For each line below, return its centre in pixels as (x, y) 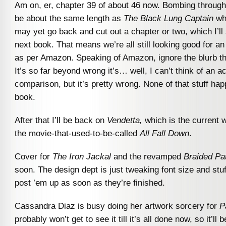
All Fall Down (164, 133)
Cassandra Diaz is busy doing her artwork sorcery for (117, 206)
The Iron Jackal (83, 156)
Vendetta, (126, 120)
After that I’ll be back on (61, 120)
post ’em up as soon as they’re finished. (90, 182)
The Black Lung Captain (168, 18)
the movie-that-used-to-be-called (77, 133)
